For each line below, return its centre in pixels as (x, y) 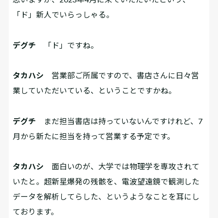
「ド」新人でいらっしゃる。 (64, 15)
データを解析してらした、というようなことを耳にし (106, 197)
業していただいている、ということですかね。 (95, 91)
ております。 (36, 212)
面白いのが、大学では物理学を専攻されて (122, 166)
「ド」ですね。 (67, 45)
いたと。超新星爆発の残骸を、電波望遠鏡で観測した (106, 182)
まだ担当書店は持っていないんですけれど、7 (119, 121)
